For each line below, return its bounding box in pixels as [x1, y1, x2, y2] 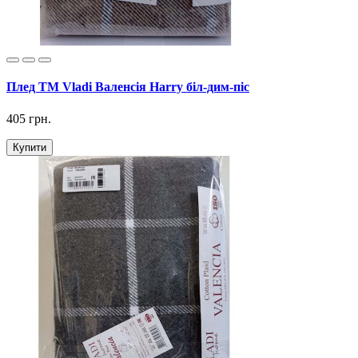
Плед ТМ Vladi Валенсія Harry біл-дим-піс [6, 80, 249, 94]
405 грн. [6, 111, 51, 125]
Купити [13, 141, 46, 153]
